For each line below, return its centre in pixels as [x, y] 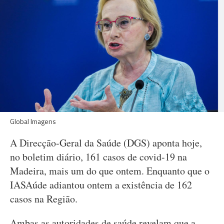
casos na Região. [44, 199]
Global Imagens [33, 121]
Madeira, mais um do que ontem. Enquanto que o [110, 171]
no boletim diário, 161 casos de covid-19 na [98, 157]
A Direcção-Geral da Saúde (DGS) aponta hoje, [106, 143]
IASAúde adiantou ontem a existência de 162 [101, 185]
